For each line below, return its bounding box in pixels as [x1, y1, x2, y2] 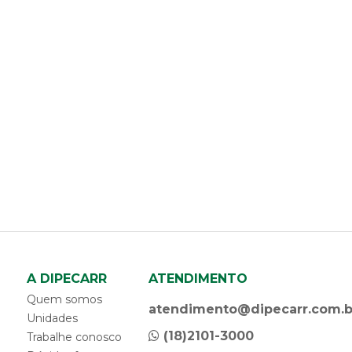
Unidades [26, 311, 78, 326]
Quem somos [26, 292, 102, 307]
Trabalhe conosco [26, 330, 122, 345]
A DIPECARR [26, 271, 107, 287]
